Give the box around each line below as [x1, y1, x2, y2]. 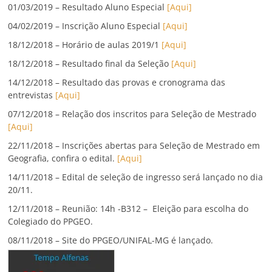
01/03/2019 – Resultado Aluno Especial [8, 1, 168, 13]
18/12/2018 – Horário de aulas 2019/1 [8, 39, 162, 51]
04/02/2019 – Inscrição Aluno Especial [8, 20, 163, 32]
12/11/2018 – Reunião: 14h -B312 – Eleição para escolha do [8, 203, 249, 215]
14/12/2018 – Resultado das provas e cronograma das [8, 76, 226, 89]
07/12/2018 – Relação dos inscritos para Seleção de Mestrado [8, 108, 257, 120]
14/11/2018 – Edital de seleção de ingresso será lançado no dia [8, 171, 263, 183]
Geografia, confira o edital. [8, 152, 118, 165]
